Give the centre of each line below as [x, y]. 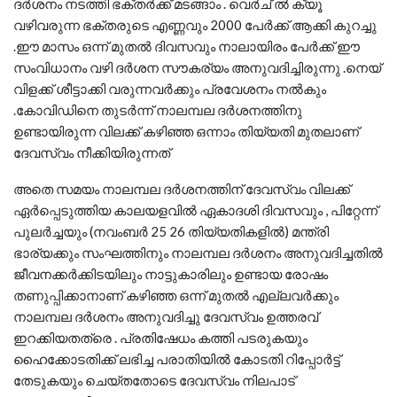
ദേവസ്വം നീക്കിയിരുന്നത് [92, 153]
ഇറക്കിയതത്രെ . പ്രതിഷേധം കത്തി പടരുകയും [160, 338]
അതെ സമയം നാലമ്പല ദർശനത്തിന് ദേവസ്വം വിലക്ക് [182, 189]
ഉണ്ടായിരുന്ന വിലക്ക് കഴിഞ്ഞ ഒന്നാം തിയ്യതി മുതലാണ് [186, 132]
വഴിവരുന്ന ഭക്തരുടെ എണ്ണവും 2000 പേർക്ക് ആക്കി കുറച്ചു [195, 25]
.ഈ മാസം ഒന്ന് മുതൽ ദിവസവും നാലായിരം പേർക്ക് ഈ [187, 47]
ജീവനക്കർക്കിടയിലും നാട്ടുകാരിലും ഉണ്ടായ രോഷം [171, 274]
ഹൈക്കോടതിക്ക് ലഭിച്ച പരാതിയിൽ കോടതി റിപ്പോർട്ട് [177, 359]
